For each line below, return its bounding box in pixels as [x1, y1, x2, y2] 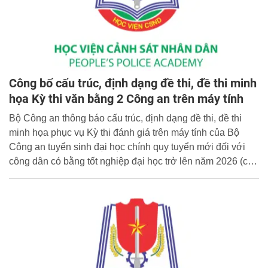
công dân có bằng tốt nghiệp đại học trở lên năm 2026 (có [9, 156, 253, 167]
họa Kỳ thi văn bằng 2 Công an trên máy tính [9, 92, 243, 106]
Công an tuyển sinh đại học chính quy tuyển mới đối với [9, 142, 245, 153]
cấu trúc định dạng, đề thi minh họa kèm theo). [9, 170, 204, 181]
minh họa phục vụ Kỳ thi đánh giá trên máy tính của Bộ [9, 127, 239, 138]
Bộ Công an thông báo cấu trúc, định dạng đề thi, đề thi [9, 113, 242, 124]
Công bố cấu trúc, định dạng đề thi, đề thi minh [9, 76, 257, 91]
